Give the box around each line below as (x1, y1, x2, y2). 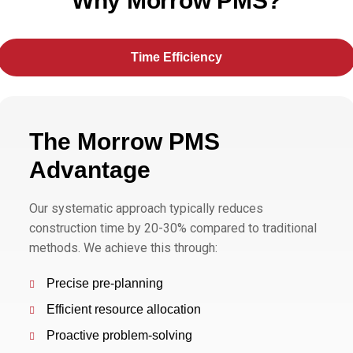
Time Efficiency (131, 50, 222, 64)
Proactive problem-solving (46, 328, 192, 342)
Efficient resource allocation (46, 302, 201, 316)
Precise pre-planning (46, 276, 163, 290)
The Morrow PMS (29, 128, 220, 154)
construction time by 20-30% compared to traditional (29, 220, 317, 236)
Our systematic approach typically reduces (29, 200, 263, 216)
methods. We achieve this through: (29, 240, 217, 255)
